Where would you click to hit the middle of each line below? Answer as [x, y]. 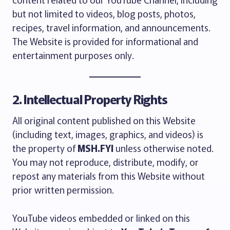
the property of [45, 148]
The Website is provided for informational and [105, 41]
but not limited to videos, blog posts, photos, [104, 13]
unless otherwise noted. [164, 148]
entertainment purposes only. [73, 55]
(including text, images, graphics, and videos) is [108, 134]
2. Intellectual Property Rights [90, 99]
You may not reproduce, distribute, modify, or [106, 162]
